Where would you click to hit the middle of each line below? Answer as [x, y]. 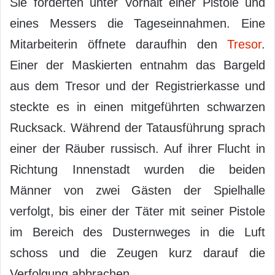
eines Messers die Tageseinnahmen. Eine [137, 23]
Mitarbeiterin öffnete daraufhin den [118, 44]
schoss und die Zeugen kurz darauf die [137, 253]
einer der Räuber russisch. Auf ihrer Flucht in [137, 148]
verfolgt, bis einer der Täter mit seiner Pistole [137, 211]
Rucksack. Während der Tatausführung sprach [137, 127]
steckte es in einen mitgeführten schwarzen [137, 107]
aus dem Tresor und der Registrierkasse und [137, 86]
